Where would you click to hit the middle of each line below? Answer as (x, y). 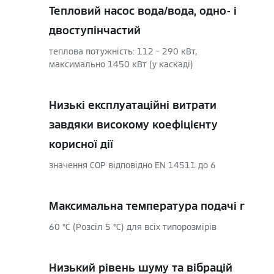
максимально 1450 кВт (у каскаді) (121, 64)
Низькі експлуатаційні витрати (133, 105)
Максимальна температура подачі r (147, 206)
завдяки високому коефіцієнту (133, 124)
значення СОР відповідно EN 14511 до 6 (132, 165)
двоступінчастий (95, 30)
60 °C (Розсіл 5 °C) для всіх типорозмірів (133, 227)
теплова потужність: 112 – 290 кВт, (123, 51)
